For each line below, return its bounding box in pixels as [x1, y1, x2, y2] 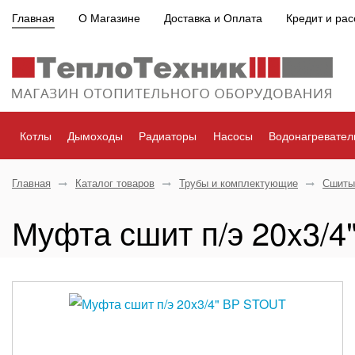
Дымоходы [67, 128, 124, 143]
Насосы [212, 128, 253, 143]
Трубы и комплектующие [179, 175, 298, 190]
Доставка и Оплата [164, 10, 262, 25]
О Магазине [78, 10, 140, 25]
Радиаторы [139, 128, 197, 143]
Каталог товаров [75, 175, 155, 190]
